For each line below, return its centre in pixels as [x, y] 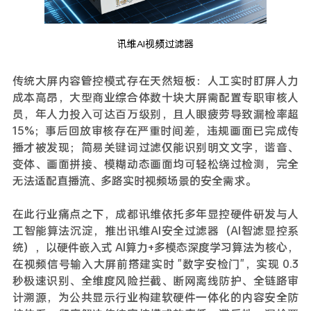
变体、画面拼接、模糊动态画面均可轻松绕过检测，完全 [155, 163]
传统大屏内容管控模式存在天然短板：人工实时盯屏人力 [155, 80]
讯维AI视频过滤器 [155, 43]
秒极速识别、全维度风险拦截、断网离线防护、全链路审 [155, 280]
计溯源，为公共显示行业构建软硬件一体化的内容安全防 [155, 297]
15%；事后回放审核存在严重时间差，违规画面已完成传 [155, 130]
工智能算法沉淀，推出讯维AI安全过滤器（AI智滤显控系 [155, 230]
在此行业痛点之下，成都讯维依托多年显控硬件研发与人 [155, 213]
